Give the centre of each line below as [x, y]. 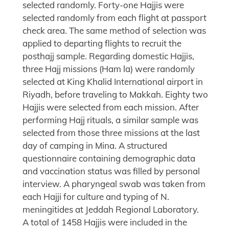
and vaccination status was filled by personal [111, 171]
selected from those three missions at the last [111, 133]
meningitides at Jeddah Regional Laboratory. [111, 210]
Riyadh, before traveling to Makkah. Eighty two [115, 95]
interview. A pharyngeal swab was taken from [114, 184]
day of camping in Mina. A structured [95, 146]
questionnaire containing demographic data [109, 158]
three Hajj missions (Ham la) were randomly [109, 69]
